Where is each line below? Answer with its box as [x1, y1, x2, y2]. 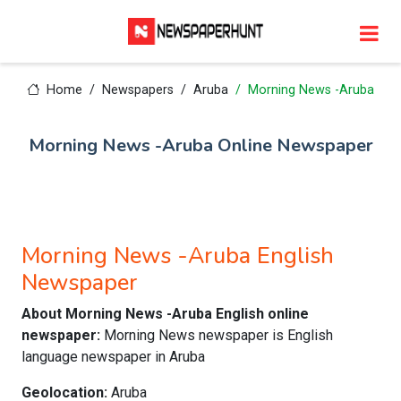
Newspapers [101, 82, 174, 98]
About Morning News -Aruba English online [21, 305, 309, 322]
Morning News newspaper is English [104, 327, 333, 344]
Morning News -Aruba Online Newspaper [28, 133, 373, 158]
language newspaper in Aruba [21, 348, 205, 365]
